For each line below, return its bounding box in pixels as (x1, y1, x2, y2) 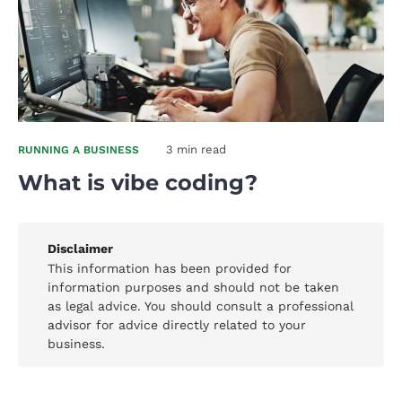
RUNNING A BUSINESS (18, 144, 139, 157)
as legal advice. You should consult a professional (48, 299, 354, 314)
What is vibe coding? (18, 170, 258, 197)
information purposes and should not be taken (48, 280, 339, 295)
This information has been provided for (48, 261, 292, 276)
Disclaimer (48, 241, 113, 257)
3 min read (166, 143, 226, 157)
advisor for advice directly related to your (48, 318, 306, 333)
